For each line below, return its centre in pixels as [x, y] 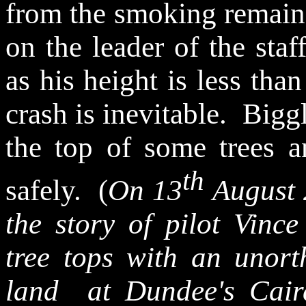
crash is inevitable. [116, 113]
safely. [43, 191]
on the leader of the [131, 46]
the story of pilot [120, 224]
